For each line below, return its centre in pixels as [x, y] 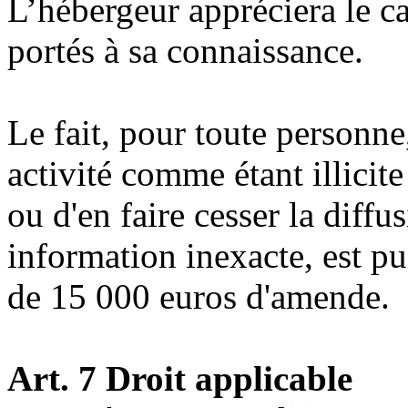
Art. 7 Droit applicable [180, 378]
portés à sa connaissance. [185, 50]
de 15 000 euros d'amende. [199, 296]
